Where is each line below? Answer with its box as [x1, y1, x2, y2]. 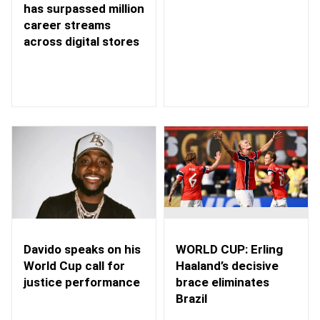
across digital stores [24, 34, 139, 49]
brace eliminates [176, 274, 269, 289]
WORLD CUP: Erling [176, 241, 283, 256]
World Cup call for [24, 259, 125, 274]
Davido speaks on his [24, 242, 141, 257]
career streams [24, 17, 111, 32]
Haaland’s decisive [176, 258, 279, 273]
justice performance [24, 275, 140, 290]
